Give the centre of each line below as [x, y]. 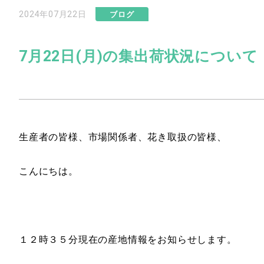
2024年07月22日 [53, 14]
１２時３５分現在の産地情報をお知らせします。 [128, 240]
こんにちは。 [49, 171]
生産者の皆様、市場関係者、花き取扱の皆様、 [123, 137]
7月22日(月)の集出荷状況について [138, 56]
